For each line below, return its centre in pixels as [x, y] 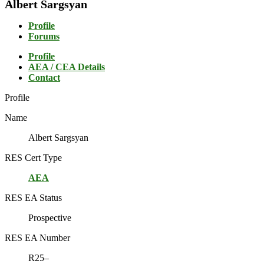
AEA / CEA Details [67, 67]
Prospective [50, 218]
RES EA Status [33, 198]
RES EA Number [37, 238]
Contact [44, 78]
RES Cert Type [33, 158]
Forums [44, 37]
